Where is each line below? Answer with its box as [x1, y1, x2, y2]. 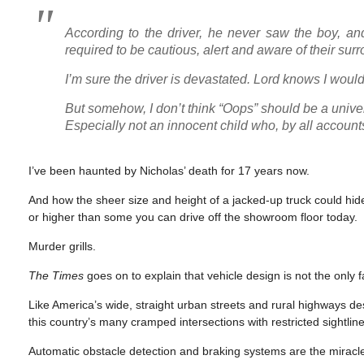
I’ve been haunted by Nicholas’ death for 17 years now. [28, 164, 310, 177]
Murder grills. [28, 240, 96, 253]
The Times [28, 269, 84, 282]
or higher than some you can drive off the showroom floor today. [28, 210, 357, 223]
